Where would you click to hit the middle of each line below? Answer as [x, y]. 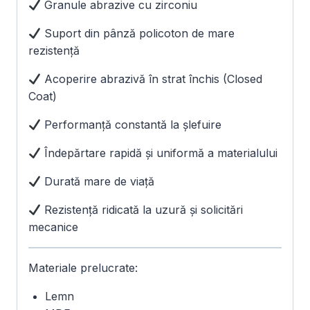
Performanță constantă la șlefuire [131, 125]
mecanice [53, 227]
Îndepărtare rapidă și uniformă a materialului [159, 153]
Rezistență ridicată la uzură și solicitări [142, 210]
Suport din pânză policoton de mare [138, 34]
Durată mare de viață [98, 182]
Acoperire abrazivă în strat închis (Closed [152, 79]
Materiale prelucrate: [83, 268]
